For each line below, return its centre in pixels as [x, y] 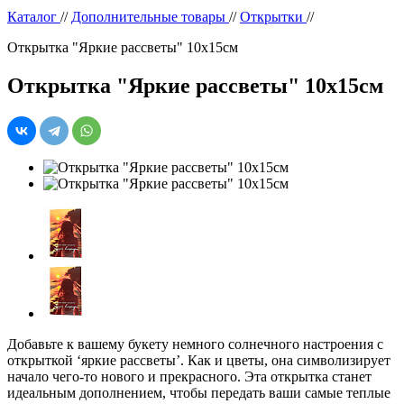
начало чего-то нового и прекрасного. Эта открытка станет [189, 376]
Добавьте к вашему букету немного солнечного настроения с [195, 344]
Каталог [34, 17]
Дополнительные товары [150, 17]
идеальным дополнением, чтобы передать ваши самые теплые [199, 392]
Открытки [273, 17]
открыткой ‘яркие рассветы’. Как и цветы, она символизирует [199, 360]
